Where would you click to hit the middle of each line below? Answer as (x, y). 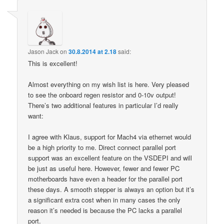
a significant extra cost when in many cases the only (104, 199)
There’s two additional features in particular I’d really (103, 105)
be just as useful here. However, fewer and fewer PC (104, 168)
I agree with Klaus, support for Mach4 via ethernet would (110, 136)
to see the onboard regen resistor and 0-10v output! (102, 94)
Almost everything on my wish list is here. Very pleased (109, 84)
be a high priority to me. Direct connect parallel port (102, 147)
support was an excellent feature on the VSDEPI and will (110, 157)
